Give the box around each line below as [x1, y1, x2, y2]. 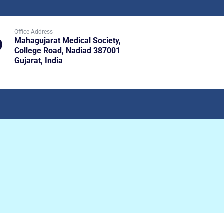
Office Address [14, 28, 53, 35]
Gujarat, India [14, 56, 63, 65]
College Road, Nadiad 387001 [14, 46, 121, 55]
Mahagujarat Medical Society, [14, 36, 121, 45]
